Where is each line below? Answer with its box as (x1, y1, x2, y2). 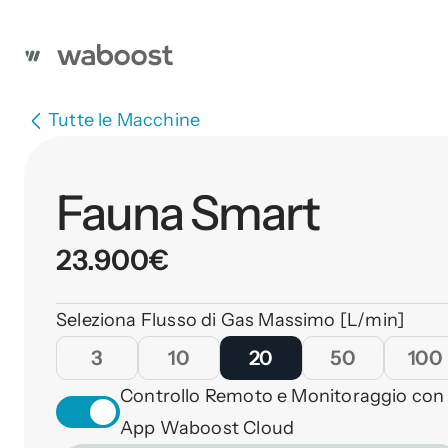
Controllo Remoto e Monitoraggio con (120, 384, 445, 407)
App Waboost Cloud (120, 416, 295, 439)
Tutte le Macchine (48, 108, 201, 131)
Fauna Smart (56, 183, 319, 242)
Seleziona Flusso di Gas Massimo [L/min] (56, 308, 405, 331)
